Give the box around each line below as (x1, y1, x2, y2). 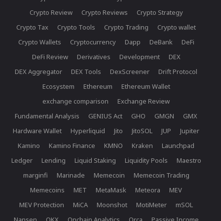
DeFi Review (32, 52, 68, 62)
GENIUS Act (88, 111, 122, 121)
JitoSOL (132, 126, 152, 136)
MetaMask (96, 185, 126, 195)
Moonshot (97, 200, 127, 210)
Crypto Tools (57, 23, 95, 32)
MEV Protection (19, 200, 64, 210)
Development (119, 52, 160, 62)
